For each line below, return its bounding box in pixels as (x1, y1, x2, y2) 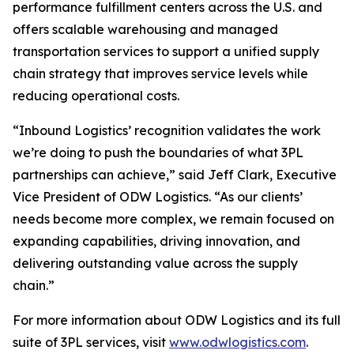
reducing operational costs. (13, 88, 179, 104)
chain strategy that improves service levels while (13, 66, 308, 81)
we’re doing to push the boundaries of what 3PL (13, 145, 303, 160)
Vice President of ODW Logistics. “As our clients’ (13, 189, 303, 205)
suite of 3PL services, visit (13, 334, 169, 350)
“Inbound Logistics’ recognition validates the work (13, 122, 321, 138)
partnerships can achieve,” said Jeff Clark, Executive (13, 167, 337, 183)
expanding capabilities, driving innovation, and (13, 233, 300, 249)
